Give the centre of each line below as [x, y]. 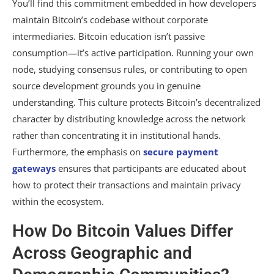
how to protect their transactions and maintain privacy [127, 185]
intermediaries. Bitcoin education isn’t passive [109, 36]
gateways [34, 168]
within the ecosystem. [58, 202]
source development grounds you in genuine [106, 86]
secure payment [181, 152]
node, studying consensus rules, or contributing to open [130, 69]
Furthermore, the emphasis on [78, 152]
